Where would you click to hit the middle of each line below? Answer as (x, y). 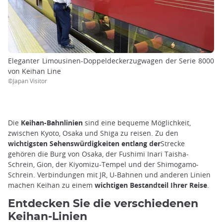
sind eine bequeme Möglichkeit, (137, 122)
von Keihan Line (34, 71)
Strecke (173, 143)
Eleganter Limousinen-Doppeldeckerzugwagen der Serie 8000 (111, 60)
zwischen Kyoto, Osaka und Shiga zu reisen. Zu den (93, 133)
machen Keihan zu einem (51, 185)
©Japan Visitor (28, 81)
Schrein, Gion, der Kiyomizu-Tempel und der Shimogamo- (103, 164)
